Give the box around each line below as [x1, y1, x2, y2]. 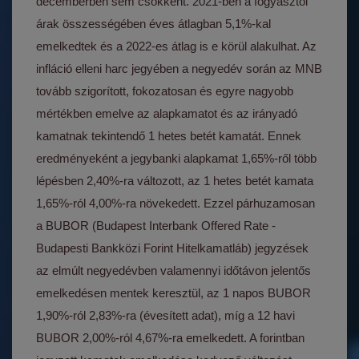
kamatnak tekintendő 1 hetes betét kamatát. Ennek [36, 129, 302, 143]
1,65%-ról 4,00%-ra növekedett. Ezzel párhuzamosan [36, 196, 316, 210]
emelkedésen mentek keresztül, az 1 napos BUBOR [36, 286, 312, 300]
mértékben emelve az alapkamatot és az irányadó [36, 107, 298, 120]
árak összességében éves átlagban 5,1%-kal [36, 17, 272, 30]
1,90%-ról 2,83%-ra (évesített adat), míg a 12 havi [36, 309, 296, 322]
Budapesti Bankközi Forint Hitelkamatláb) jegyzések [36, 241, 309, 255]
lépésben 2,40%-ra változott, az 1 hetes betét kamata [36, 174, 314, 188]
